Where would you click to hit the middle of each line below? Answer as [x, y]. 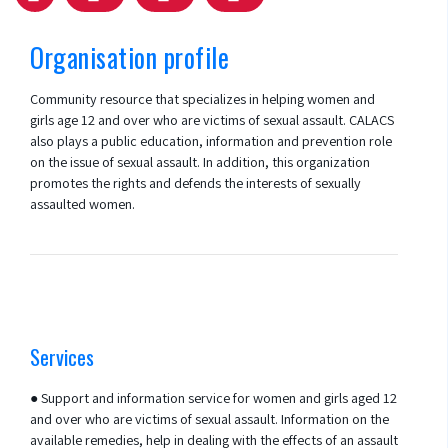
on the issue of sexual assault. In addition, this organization [200, 161]
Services [62, 357]
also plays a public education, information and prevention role [211, 140]
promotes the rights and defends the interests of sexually [195, 182]
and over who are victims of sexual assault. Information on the [209, 418]
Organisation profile [130, 57]
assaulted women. [82, 203]
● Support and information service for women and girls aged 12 [213, 397]
